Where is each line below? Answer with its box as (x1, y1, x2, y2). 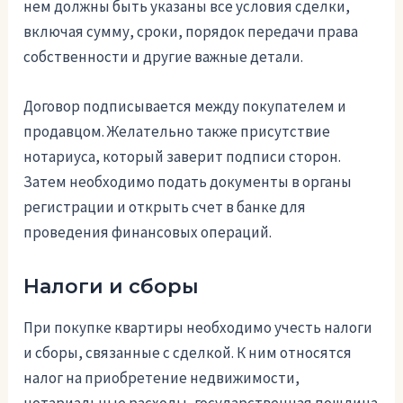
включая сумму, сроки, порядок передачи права (23, 22, 359, 41)
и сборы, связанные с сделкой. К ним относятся (23, 342, 353, 363)
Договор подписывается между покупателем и (23, 96, 347, 117)
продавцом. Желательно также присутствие (23, 121, 331, 142)
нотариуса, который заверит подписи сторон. (23, 147, 342, 167)
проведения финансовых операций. (23, 222, 273, 243)
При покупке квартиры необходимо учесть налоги (23, 317, 373, 337)
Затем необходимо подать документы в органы (23, 172, 353, 193)
